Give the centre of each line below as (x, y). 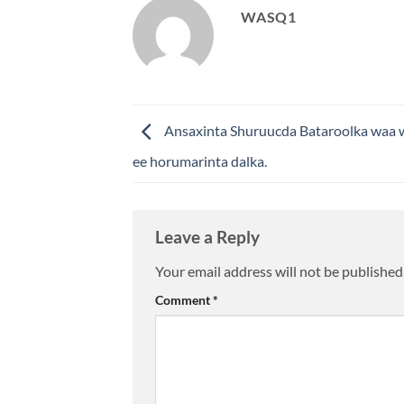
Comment (184, 299)
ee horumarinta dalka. (200, 161)
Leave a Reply (209, 237)
